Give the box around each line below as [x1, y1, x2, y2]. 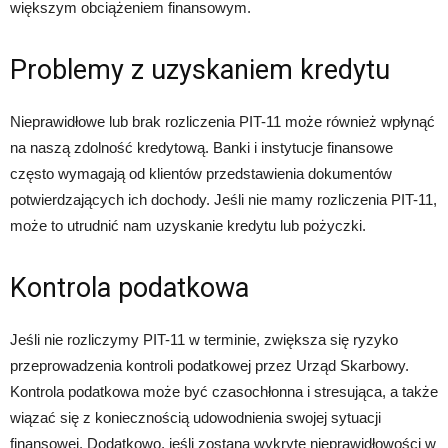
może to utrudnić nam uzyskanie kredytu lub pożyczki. [10, 217, 366, 234]
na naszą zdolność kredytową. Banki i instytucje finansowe [10, 139, 393, 156]
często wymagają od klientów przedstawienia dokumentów [10, 165, 392, 182]
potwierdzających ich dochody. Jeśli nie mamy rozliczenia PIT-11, [10, 191, 437, 208]
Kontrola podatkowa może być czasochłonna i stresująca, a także [10, 383, 438, 400]
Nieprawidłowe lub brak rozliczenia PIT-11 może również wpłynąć [10, 113, 435, 130]
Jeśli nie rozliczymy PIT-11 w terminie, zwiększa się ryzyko [10, 331, 398, 348]
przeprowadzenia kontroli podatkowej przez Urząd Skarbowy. [10, 357, 409, 374]
